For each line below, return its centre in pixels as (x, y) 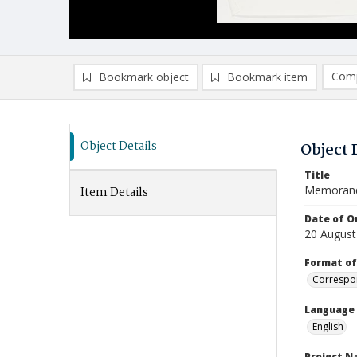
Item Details (114, 193)
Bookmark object (144, 77)
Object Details (119, 147)
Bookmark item (267, 77)
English (328, 326)
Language (330, 310)
